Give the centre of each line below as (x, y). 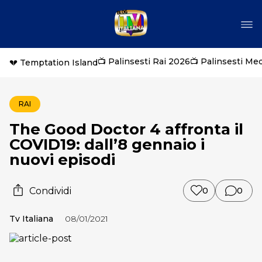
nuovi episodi (62, 160)
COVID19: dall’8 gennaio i (107, 144)
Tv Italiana (31, 219)
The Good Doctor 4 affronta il (126, 129)
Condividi (50, 191)
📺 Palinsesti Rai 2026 (144, 61)
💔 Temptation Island (54, 63)
